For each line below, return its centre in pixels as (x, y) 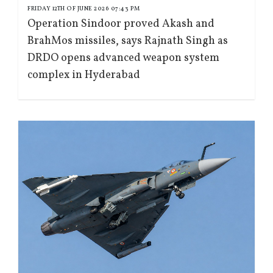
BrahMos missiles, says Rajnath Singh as (128, 41)
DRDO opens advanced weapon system (123, 58)
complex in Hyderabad (84, 76)
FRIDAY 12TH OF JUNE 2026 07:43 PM (84, 9)
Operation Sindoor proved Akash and (121, 24)
